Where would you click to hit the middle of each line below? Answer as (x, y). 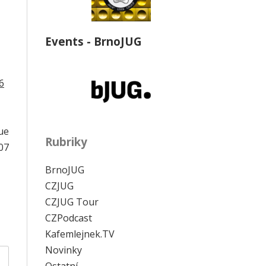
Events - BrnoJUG (94, 42)
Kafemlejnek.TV (80, 234)
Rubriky (66, 141)
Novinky (64, 250)
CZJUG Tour (72, 202)
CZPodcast (69, 218)
